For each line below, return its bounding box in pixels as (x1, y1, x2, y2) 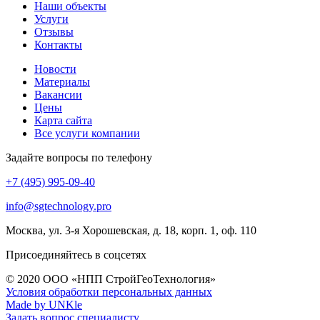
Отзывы (34, 25, 74, 38)
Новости (34, 62, 76, 75)
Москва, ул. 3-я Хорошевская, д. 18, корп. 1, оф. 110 (6, 224, 256, 236)
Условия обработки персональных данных (6, 285, 212, 298)
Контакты (34, 38, 82, 51)
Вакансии (34, 88, 82, 101)
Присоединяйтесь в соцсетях (6, 248, 146, 261)
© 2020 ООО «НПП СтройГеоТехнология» (6, 272, 216, 285)
